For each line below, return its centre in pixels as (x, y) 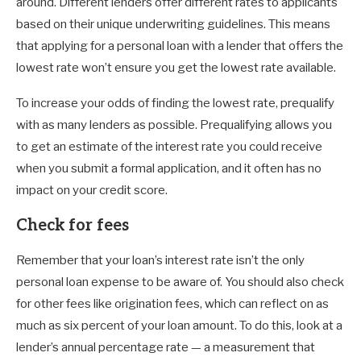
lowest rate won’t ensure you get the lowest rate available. (176, 68)
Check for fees (73, 226)
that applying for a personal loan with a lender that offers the (180, 46)
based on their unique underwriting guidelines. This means (173, 25)
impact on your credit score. (92, 191)
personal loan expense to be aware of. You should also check (180, 282)
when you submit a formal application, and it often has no (169, 169)
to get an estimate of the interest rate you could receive (169, 147)
